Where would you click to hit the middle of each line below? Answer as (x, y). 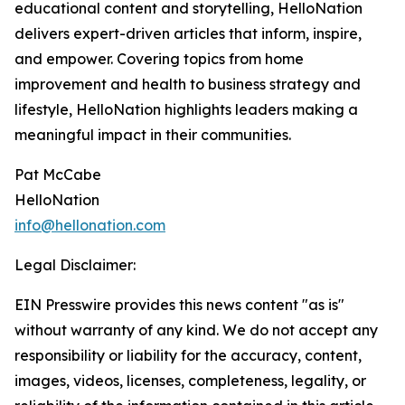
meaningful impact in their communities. (153, 135)
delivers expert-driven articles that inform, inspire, (188, 34)
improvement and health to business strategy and (188, 85)
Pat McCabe (58, 175)
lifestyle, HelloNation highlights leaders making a (186, 110)
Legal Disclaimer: (75, 265)
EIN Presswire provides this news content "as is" (179, 305)
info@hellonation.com (90, 226)
